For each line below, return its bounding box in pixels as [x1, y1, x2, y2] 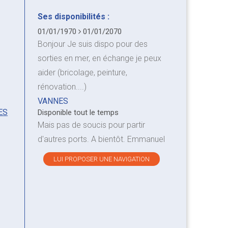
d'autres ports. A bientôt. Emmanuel [37, 134, 165, 144]
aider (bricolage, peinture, [37, 67, 127, 77]
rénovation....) [37, 81, 87, 92]
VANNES [37, 96, 68, 106]
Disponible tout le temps [37, 107, 119, 117]
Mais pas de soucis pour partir [37, 120, 145, 130]
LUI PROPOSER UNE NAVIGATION [53, 155, 150, 163]
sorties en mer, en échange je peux [37, 53, 161, 63]
